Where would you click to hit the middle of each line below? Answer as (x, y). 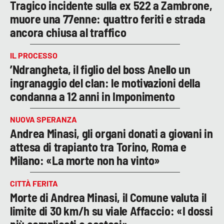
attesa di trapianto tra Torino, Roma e (98, 147)
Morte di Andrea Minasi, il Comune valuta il (108, 197)
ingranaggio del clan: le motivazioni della (105, 83)
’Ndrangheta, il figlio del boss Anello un (100, 69)
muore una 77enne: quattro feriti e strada (108, 19)
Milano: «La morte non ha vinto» (85, 160)
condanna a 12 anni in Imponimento (92, 96)
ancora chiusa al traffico (68, 32)
